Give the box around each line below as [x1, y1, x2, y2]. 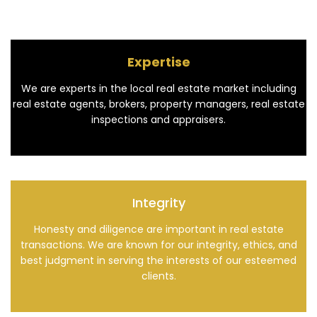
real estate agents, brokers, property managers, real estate [12, 97, 305, 112]
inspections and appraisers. [91, 113, 226, 127]
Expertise [127, 53, 190, 71]
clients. [141, 269, 176, 284]
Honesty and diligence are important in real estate [33, 222, 284, 237]
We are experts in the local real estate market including [21, 81, 296, 96]
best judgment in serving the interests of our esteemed [21, 253, 296, 268]
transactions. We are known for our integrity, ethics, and [20, 238, 297, 253]
